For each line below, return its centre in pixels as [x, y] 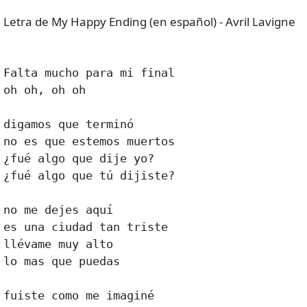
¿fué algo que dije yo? [79, 159]
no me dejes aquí [58, 210]
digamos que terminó [69, 124]
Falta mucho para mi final [89, 73]
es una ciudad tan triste [86, 227]
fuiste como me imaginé [79, 296]
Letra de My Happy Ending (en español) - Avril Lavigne [149, 22]
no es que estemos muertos [89, 142]
